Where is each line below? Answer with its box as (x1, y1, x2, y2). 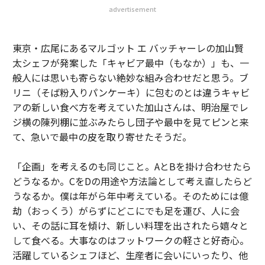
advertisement (109, 4, 156, 14)
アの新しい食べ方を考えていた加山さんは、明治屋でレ (12, 99, 248, 114)
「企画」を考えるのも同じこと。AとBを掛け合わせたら (12, 159, 251, 173)
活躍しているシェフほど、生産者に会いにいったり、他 (12, 247, 248, 262)
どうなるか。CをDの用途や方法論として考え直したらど (12, 173, 252, 188)
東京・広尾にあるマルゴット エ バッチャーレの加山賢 (12, 40, 244, 55)
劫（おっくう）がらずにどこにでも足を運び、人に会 (12, 203, 240, 218)
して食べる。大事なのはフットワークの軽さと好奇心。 (12, 232, 249, 247)
